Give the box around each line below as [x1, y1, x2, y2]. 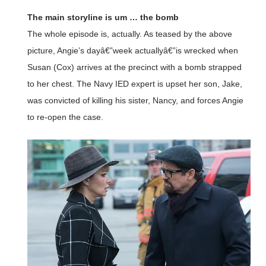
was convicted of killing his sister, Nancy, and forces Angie [27, 95, 243, 105]
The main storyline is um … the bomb [27, 12, 179, 22]
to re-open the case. [27, 112, 103, 122]
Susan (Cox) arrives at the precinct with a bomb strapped [27, 62, 242, 72]
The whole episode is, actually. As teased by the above [27, 28, 232, 39]
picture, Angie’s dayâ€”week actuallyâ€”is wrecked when [27, 45, 238, 55]
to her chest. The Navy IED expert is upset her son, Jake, [27, 78, 242, 88]
